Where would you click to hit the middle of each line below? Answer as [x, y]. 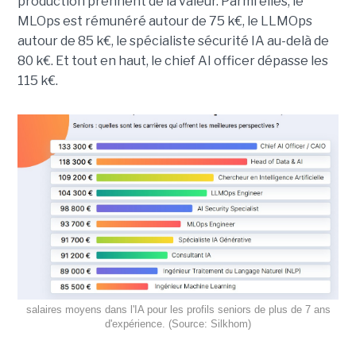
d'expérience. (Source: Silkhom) [178, 323]
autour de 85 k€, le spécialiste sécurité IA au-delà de [173, 41]
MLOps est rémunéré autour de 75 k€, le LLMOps [164, 21]
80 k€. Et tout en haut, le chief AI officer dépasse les [172, 61]
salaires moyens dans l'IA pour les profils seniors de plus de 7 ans [178, 309]
